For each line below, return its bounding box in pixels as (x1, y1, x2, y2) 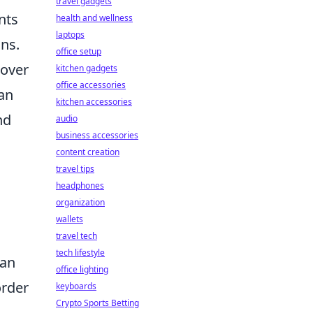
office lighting (56, 263, 108, 275)
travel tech (56, 230, 97, 242)
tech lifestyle (56, 247, 105, 259)
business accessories (56, 129, 138, 141)
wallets (56, 213, 83, 225)
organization (56, 196, 105, 208)
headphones (56, 180, 104, 191)
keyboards (56, 280, 96, 292)
